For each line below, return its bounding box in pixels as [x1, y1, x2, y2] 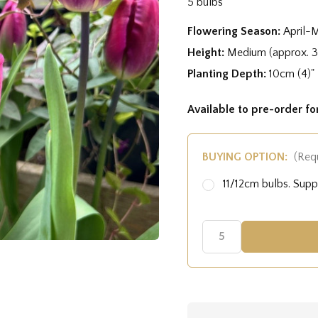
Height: [187, 45, 227, 59]
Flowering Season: [187, 24, 283, 38]
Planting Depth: [187, 67, 269, 80]
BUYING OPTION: [202, 150, 290, 163]
